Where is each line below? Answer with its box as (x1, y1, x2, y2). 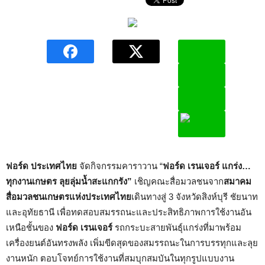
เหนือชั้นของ (6, 222, 56, 232)
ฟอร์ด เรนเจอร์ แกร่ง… (163, 161, 251, 171)
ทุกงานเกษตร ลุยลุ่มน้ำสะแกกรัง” (6, 176, 134, 186)
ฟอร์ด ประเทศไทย (6, 161, 77, 171)
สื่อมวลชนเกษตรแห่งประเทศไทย (6, 192, 131, 202)
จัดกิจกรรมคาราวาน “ (77, 161, 163, 171)
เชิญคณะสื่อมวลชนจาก (134, 176, 224, 186)
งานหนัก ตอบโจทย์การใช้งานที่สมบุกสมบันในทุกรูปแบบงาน (6, 253, 234, 263)
